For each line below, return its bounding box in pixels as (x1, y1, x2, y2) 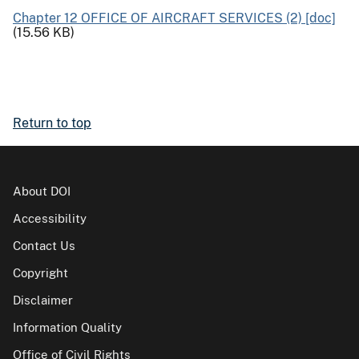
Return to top (13, 115, 91, 131)
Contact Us (13, 239, 75, 252)
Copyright (13, 266, 68, 280)
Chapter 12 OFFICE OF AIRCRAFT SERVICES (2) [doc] (13, 10, 336, 26)
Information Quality (13, 321, 122, 334)
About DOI (13, 184, 71, 198)
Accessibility (13, 212, 87, 225)
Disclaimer (13, 293, 73, 307)
